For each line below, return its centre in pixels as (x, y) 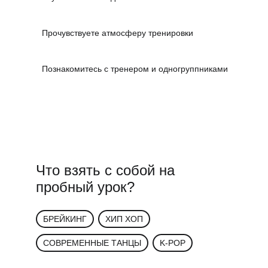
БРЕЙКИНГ (65, 219)
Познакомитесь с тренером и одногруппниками (135, 68)
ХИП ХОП (124, 219)
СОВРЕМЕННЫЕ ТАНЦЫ (92, 243)
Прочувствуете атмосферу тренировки (118, 33)
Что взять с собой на (105, 170)
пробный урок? (85, 187)
